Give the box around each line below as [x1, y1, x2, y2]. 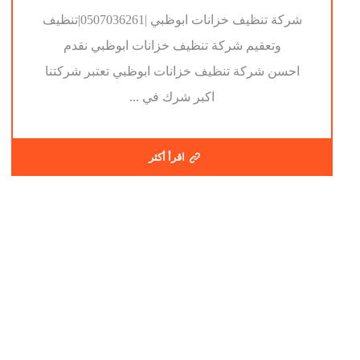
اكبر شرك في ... [129, 90, 215, 104]
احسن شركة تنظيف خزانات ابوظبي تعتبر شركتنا [44, 64, 300, 79]
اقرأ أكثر [148, 151, 185, 164]
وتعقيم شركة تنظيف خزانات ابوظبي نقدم [63, 39, 281, 53]
